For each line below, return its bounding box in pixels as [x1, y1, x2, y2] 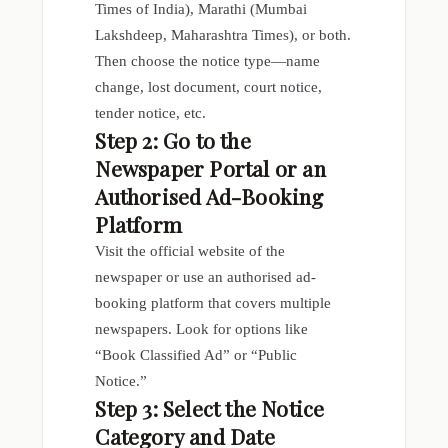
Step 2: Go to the [95, 126, 251, 155]
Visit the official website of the [95, 243, 286, 260]
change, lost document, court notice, [95, 79, 323, 96]
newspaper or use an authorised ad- [95, 269, 317, 286]
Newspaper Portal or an [95, 154, 326, 183]
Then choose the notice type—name [95, 53, 321, 70]
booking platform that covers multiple [95, 295, 332, 312]
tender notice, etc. [95, 105, 207, 122]
